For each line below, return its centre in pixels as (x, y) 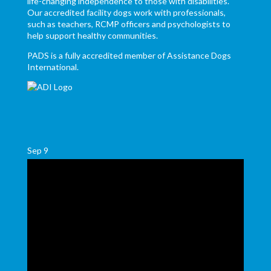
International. (53, 67)
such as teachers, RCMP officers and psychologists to (129, 24)
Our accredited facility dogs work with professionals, (126, 12)
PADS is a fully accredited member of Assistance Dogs (129, 55)
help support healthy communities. (92, 35)
